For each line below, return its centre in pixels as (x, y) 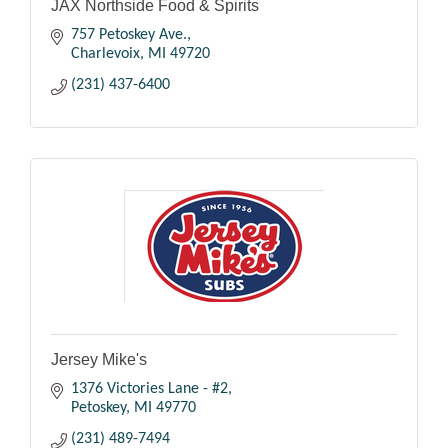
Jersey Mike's (99, 359)
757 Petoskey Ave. (129, 34)
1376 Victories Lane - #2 (149, 388)
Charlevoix (105, 53)
